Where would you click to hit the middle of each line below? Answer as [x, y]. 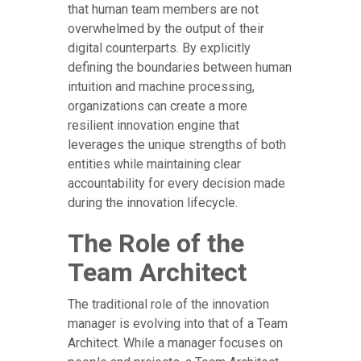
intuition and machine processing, [161, 87]
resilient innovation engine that [154, 126]
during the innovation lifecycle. [153, 203]
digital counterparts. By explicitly [159, 48]
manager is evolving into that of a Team [178, 324]
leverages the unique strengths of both [177, 145]
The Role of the [156, 244]
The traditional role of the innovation [168, 305]
